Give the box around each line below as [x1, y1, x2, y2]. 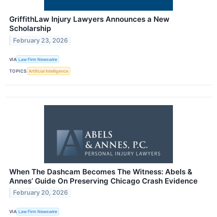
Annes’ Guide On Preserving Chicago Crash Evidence [9, 176, 198, 186]
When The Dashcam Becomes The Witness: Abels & [9, 167, 192, 176]
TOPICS [9, 68, 27, 74]
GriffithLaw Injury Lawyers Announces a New [9, 15, 170, 24]
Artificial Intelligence [29, 68, 69, 74]
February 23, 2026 [13, 37, 68, 45]
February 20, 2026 [13, 189, 68, 197]
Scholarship [9, 24, 51, 33]
